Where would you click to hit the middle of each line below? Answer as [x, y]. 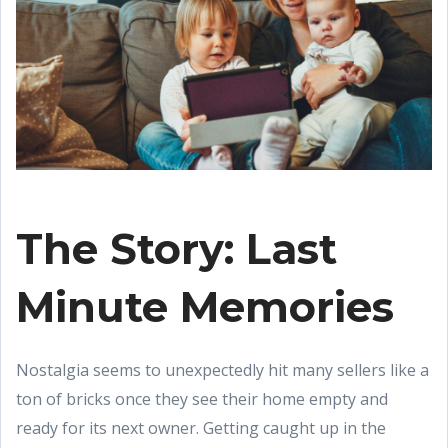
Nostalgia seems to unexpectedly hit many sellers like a [222, 369]
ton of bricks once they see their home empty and [202, 398]
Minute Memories [211, 306]
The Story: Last [176, 248]
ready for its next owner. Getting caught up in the [201, 427]
